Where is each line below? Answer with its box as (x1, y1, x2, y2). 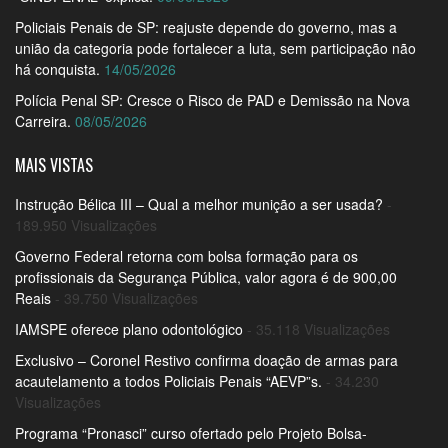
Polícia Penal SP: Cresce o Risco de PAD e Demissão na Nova (15, 89, 410, 110)
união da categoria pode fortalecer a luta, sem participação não (15, 37, 416, 58)
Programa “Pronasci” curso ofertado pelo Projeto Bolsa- (15, 422, 367, 443)
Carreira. (15, 110, 71, 131)
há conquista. (15, 58, 100, 79)
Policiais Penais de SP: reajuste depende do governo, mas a (15, 16, 397, 37)
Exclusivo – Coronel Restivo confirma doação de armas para (15, 349, 398, 370)
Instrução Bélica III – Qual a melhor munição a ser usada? (15, 193, 383, 214)
